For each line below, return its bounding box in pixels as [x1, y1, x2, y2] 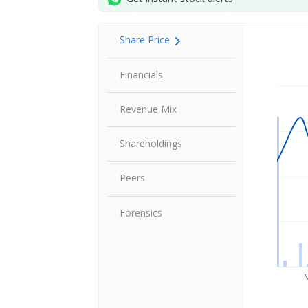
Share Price [120, 33, 170, 47]
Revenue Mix [120, 102, 177, 115]
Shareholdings [120, 137, 183, 150]
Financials [120, 67, 164, 81]
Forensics [120, 206, 163, 219]
